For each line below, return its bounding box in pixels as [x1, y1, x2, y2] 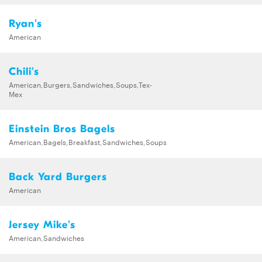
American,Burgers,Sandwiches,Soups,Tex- [9, 78, 152, 89]
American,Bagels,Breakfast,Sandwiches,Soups [9, 136, 167, 147]
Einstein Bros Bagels [9, 122, 115, 135]
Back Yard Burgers [9, 170, 107, 183]
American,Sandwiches [9, 232, 84, 243]
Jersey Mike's [9, 218, 75, 231]
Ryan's [9, 17, 42, 30]
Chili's [9, 65, 39, 78]
